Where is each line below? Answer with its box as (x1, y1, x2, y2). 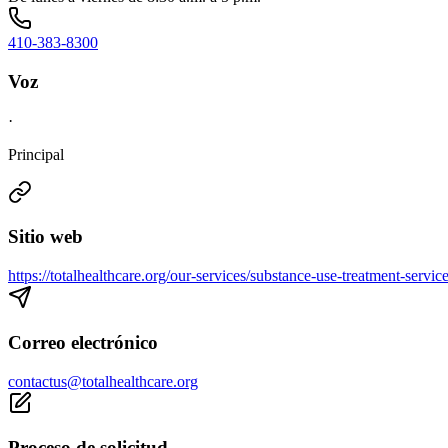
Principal (8, 145, 64, 163)
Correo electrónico (8, 331, 158, 353)
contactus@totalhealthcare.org (8, 372, 198, 390)
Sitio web (8, 226, 83, 248)
